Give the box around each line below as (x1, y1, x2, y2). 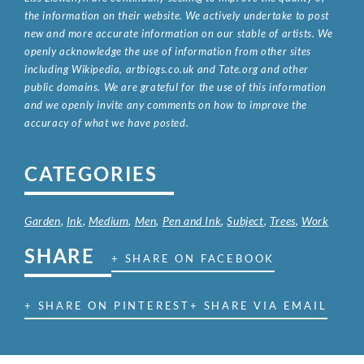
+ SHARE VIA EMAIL (190, 299, 327, 313)
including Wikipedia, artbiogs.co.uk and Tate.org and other (24, 63, 309, 76)
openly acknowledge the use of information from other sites (24, 45, 311, 58)
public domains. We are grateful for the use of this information (24, 80, 327, 94)
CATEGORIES (24, 162, 158, 186)
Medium (88, 214, 129, 228)
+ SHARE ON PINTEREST (24, 299, 190, 313)
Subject (227, 214, 264, 228)
